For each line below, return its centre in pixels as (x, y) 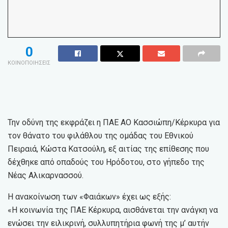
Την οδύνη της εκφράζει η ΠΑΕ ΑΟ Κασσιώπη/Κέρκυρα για (114, 123)
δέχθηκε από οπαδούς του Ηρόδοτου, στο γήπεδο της (106, 162)
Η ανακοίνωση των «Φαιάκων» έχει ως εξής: (89, 197)
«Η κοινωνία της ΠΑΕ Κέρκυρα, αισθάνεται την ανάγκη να (113, 210)
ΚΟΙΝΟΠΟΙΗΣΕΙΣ (29, 63)
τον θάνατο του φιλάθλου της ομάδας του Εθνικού (101, 136)
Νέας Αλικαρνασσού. (46, 176)
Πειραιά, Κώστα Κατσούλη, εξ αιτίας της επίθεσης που (108, 149)
